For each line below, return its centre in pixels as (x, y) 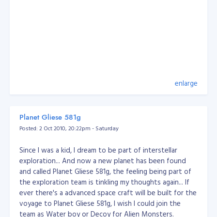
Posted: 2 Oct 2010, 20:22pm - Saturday (69, 128)
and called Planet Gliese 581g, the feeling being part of (105, 171)
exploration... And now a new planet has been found (103, 161)
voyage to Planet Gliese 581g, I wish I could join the (100, 203)
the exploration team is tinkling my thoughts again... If (104, 182)
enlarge (186, 83)
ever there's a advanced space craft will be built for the (108, 193)
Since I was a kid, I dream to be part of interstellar (98, 150)
